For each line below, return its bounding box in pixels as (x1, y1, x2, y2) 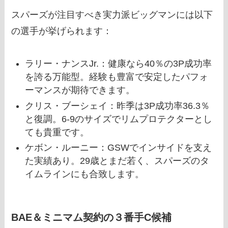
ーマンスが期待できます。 (25, 85, 135, 96)
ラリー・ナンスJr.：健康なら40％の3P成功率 (25, 59, 212, 69)
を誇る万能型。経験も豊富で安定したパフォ (25, 72, 209, 82)
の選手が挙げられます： (11, 25, 112, 36)
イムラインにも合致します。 (25, 169, 145, 180)
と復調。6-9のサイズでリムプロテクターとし (25, 113, 213, 124)
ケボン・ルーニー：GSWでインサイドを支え (25, 142, 212, 153)
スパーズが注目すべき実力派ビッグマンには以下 (11, 9, 213, 20)
